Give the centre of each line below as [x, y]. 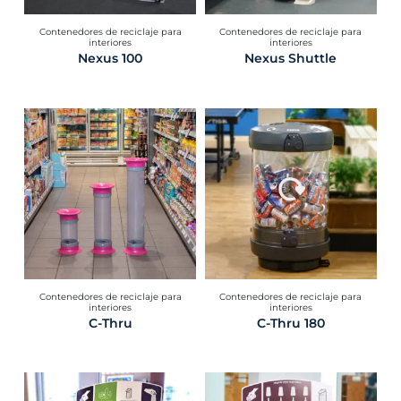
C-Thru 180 [290, 323]
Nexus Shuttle [291, 58]
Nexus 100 [111, 58]
